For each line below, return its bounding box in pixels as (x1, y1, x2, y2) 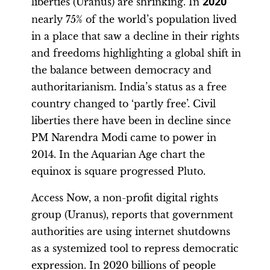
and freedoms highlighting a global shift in (31, 47, 241, 59)
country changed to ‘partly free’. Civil (31, 98, 216, 110)
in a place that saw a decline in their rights (31, 30, 239, 42)
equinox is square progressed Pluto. (31, 165, 206, 177)
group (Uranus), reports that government (31, 209, 233, 221)
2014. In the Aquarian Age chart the (31, 148, 205, 160)
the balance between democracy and (31, 64, 212, 76)
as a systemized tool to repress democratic (31, 242, 239, 254)
